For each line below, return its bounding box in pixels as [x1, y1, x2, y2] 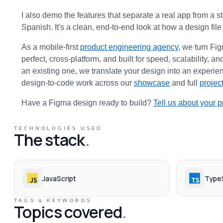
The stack [14, 129, 85, 151]
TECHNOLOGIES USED [14, 125, 103, 131]
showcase [134, 79, 170, 87]
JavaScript [42, 173, 76, 183]
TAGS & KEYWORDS [14, 197, 92, 203]
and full [170, 79, 200, 87]
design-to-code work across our [21, 79, 134, 87]
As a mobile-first [21, 43, 80, 51]
